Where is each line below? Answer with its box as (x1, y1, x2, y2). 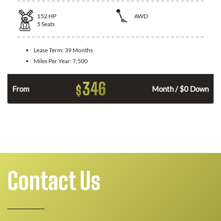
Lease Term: (34, 46, 65, 54)
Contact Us (7, 166, 101, 195)
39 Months (65, 46, 93, 54)
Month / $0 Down (152, 84, 209, 93)
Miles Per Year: (34, 57, 73, 65)
